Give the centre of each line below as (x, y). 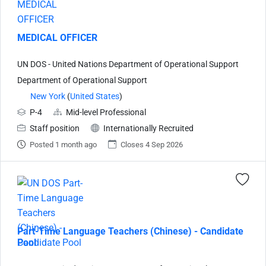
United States (95, 96)
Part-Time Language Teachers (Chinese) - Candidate (130, 231)
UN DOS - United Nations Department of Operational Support (128, 64)
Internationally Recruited (148, 128)
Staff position (55, 128)
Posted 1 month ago (63, 144)
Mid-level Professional (106, 112)
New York (48, 96)
